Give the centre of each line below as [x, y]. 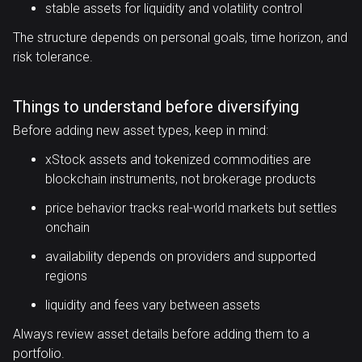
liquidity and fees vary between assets [153, 305]
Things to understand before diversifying [156, 107]
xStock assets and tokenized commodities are [178, 160]
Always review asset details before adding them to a [161, 334]
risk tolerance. [53, 57]
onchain [67, 227]
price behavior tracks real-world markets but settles [191, 208]
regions [66, 276]
